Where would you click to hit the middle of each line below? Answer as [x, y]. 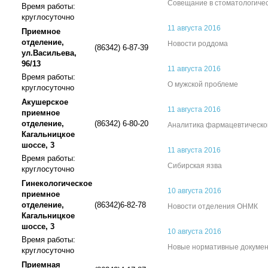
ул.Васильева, [49, 53]
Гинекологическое [57, 183]
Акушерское [45, 102]
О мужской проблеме [203, 84]
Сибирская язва [195, 166]
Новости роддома [198, 44]
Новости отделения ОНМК [213, 206]
